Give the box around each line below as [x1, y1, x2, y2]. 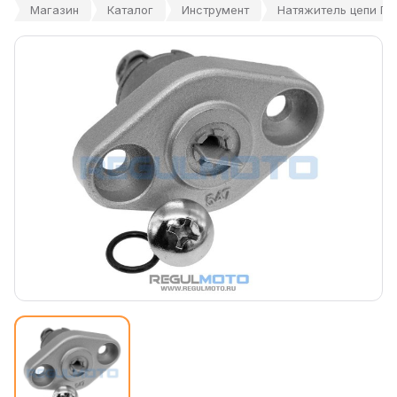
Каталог [107, 3, 153, 17]
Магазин [30, 3, 79, 17]
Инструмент [182, 3, 249, 17]
